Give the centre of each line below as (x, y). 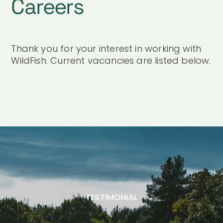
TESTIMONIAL (111, 197)
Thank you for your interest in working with (106, 49)
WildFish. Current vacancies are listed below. (111, 60)
